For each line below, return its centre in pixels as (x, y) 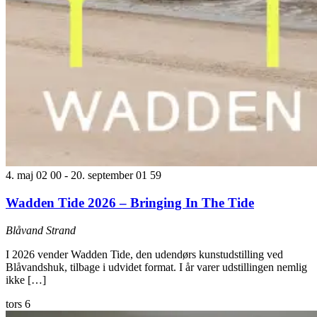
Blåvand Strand (41, 230)
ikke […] (26, 279)
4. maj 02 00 (34, 175)
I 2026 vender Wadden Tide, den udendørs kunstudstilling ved (144, 254)
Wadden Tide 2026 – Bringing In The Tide (130, 202)
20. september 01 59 (116, 175)
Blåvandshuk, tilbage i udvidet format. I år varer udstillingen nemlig (156, 267)
